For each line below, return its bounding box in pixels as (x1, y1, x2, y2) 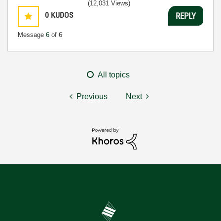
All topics (98, 71, 130, 79)
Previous (76, 92, 108, 101)
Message (18, 31, 46, 38)
